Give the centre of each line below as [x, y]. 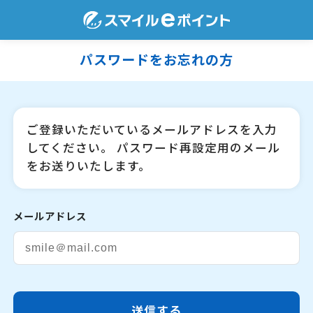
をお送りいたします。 [89, 167]
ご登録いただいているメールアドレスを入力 [152, 130]
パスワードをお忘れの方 [156, 60]
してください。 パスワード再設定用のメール [154, 148]
